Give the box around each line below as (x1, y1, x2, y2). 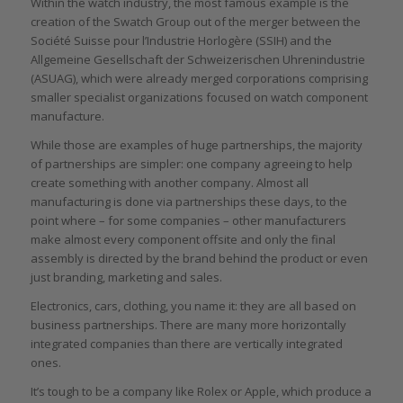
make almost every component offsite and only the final (30, 231, 336, 248)
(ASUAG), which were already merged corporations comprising (30, 70, 368, 87)
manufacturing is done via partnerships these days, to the (30, 193, 347, 210)
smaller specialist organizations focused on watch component (30, 89, 368, 106)
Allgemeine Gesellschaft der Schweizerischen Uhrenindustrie (30, 51, 365, 68)
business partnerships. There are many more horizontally (30, 317, 346, 334)
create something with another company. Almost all (30, 175, 309, 192)
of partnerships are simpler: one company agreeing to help (30, 156, 353, 173)
